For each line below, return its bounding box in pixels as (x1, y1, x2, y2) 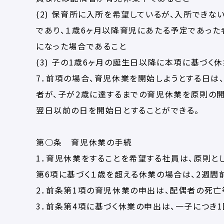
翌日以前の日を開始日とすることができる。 (36, 104, 199, 116)
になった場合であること (36, 40, 127, 52)
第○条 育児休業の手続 (36, 136, 132, 148)
